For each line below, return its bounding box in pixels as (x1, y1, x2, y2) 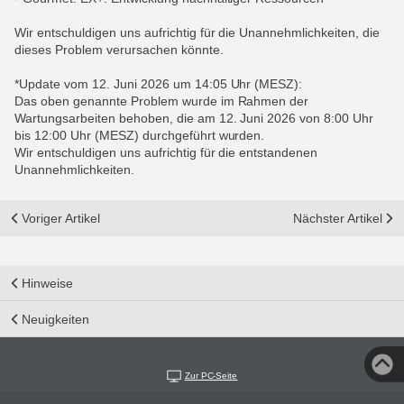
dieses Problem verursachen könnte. (14, 42, 224, 57)
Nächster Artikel (293, 211, 382, 225)
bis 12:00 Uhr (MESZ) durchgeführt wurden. (14, 128, 265, 142)
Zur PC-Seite (184, 371, 238, 381)
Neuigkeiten (22, 312, 89, 326)
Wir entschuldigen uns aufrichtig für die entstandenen (14, 145, 318, 160)
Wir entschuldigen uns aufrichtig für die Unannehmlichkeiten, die (14, 25, 381, 40)
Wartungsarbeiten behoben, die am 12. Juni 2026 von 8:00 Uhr (14, 111, 374, 125)
